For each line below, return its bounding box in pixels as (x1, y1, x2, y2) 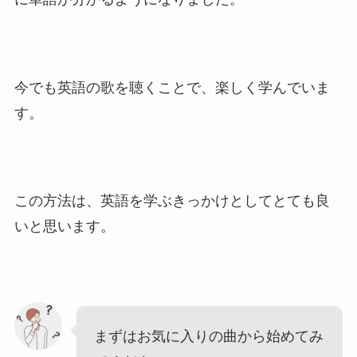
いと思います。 (14, 218, 115, 235)
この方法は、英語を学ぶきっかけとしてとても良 (14, 193, 330, 210)
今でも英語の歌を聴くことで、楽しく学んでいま (14, 79, 330, 96)
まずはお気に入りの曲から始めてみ (94, 328, 324, 345)
